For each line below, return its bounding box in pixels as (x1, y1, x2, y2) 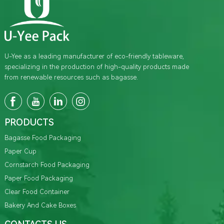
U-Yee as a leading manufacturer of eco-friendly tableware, (4, 52, 184, 60)
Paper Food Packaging (4, 174, 73, 182)
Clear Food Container (4, 188, 69, 196)
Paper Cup (4, 147, 36, 155)
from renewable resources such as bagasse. (4, 73, 138, 81)
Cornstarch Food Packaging (4, 161, 89, 169)
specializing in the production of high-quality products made (4, 63, 189, 71)
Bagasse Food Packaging (4, 134, 81, 142)
